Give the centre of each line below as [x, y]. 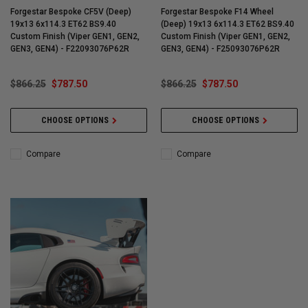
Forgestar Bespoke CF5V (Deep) [71, 12]
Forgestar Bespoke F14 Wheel [217, 12]
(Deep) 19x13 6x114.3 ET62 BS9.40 [228, 24]
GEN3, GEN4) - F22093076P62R [70, 49]
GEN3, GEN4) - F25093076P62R [220, 49]
